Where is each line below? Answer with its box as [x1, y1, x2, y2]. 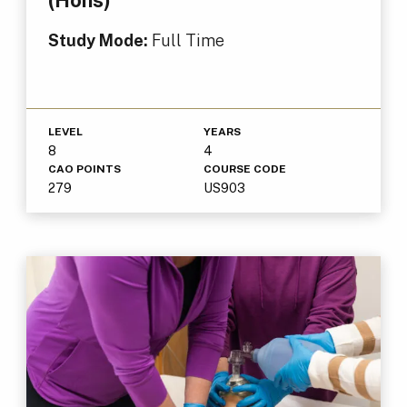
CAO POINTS [47, 163, 121, 176]
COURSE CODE [203, 163, 286, 176]
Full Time [151, 31, 224, 51]
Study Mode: [47, 31, 152, 51]
